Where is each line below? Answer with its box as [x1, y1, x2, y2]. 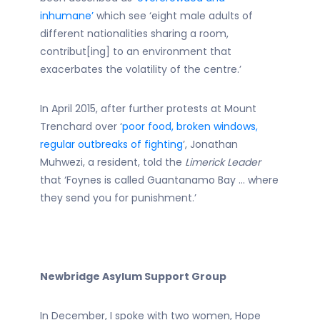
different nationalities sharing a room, [40, 26, 229, 41]
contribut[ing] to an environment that [40, 44, 231, 59]
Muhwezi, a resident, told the [40, 155, 185, 169]
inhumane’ [40, 9, 94, 23]
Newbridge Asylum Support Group [40, 269, 226, 284]
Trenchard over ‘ [40, 119, 122, 134]
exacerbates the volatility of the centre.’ [40, 62, 241, 76]
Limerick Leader [185, 155, 261, 169]
